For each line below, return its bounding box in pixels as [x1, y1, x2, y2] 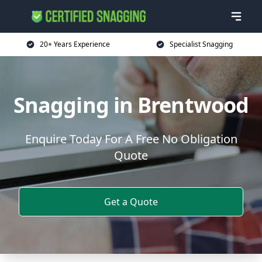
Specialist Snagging [170, 39, 233, 49]
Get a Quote [104, 195, 158, 208]
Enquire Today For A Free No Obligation [25, 131, 237, 147]
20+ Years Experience [40, 39, 110, 49]
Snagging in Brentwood [13, 91, 249, 119]
